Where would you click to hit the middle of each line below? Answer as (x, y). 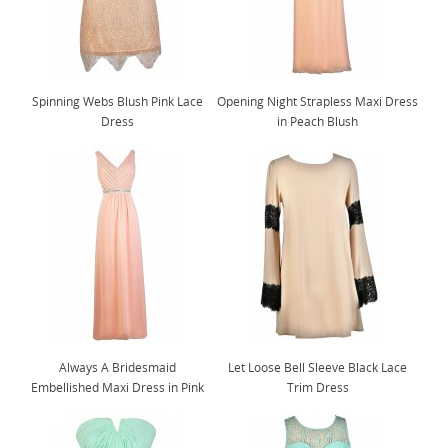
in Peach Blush (318, 121)
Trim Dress (317, 387)
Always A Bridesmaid (117, 367)
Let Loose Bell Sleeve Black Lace (318, 367)
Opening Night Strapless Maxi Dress (318, 101)
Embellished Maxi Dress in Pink (117, 387)
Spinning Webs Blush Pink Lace (117, 101)
